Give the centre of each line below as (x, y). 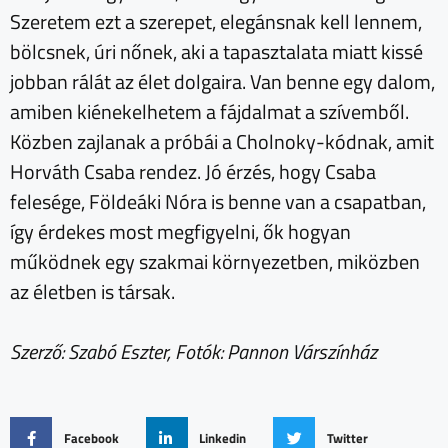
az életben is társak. (92, 292)
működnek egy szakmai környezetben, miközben (215, 262)
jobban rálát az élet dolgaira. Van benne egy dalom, (222, 82)
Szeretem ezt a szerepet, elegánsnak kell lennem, (216, 22)
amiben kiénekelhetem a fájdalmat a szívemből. (209, 112)
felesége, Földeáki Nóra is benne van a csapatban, (218, 202)
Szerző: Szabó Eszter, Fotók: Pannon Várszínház (193, 352)
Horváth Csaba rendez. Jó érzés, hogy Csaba (193, 172)
